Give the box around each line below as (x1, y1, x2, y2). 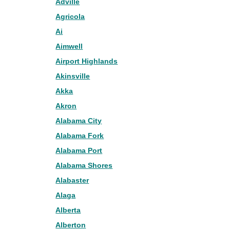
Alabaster (55, 176, 89, 184)
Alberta (55, 206, 81, 214)
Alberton (55, 221, 86, 229)
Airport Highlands (55, 57, 118, 65)
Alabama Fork (55, 131, 104, 140)
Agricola (55, 12, 85, 21)
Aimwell (55, 42, 83, 50)
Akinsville (55, 72, 90, 80)
